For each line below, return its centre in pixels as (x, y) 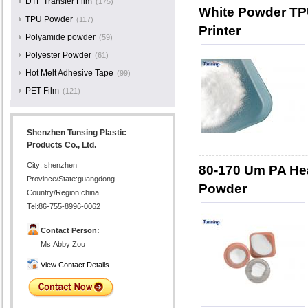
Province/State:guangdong (71, 179)
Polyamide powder (60, 37)
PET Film (42, 91)
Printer (220, 31)
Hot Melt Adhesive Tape (69, 73)
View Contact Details (75, 265)
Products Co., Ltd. (62, 145)
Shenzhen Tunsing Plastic (77, 133)
